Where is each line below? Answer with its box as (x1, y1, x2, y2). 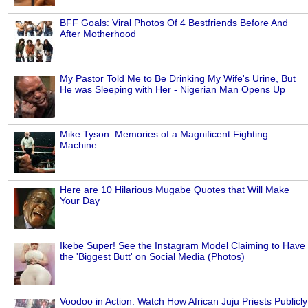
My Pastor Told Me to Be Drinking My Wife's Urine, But (60, 72, 296, 84)
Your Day (60, 195, 100, 206)
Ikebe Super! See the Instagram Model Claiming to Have (60, 239, 305, 251)
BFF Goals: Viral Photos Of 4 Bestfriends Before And (60, 16, 288, 28)
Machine (60, 139, 97, 151)
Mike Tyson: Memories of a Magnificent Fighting (60, 128, 268, 140)
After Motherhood (60, 27, 136, 39)
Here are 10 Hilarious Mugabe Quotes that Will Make (60, 184, 289, 195)
